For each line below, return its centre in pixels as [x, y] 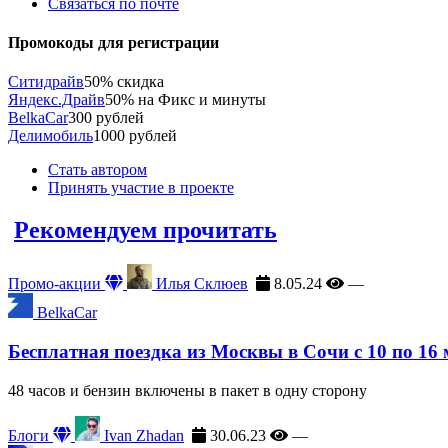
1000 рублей [135, 136]
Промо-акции [56, 284]
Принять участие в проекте [141, 188]
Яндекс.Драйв [56, 100]
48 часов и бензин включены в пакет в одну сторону [187, 390]
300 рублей [106, 118]
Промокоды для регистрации [113, 42]
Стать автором [97, 170]
